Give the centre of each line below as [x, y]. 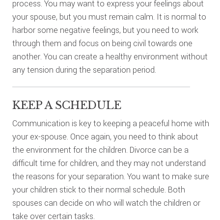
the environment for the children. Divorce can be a [100, 150]
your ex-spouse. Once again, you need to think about [105, 137]
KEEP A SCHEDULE [67, 105]
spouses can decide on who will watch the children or [106, 203]
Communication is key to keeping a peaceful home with [110, 124]
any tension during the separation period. [84, 70]
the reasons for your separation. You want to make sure [110, 177]
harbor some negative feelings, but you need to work [105, 30]
